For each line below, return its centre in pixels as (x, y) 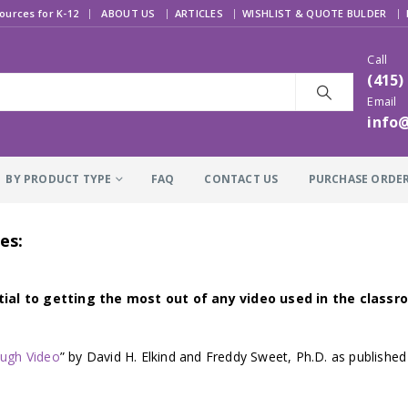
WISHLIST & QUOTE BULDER (315, 13)
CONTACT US (241, 178)
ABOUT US (128, 13)
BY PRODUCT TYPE (59, 178)
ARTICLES (199, 13)
